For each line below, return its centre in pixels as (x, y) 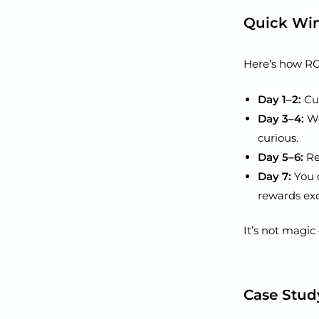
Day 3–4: (281, 118)
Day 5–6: (281, 157)
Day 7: (274, 176)
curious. (278, 137)
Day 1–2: (279, 99)
